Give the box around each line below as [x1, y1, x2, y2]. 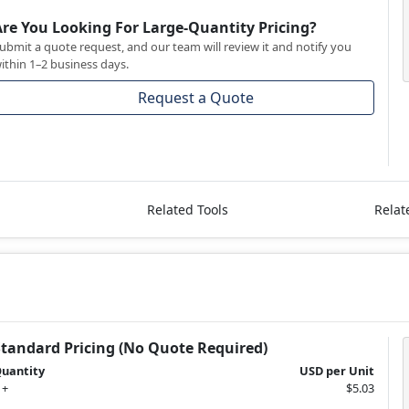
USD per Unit [299, 362, 374, 379]
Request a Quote [138, 87, 255, 108]
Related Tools [146, 200, 228, 218]
